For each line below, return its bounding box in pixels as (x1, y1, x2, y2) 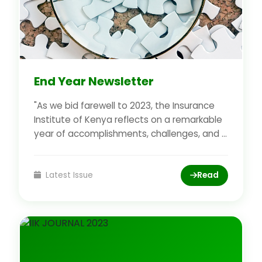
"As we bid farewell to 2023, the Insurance (34, 99, 215, 112)
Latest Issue (43, 169, 93, 181)
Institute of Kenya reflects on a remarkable (34, 113, 222, 126)
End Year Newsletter (34, 73, 154, 89)
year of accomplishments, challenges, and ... (34, 127, 227, 140)
